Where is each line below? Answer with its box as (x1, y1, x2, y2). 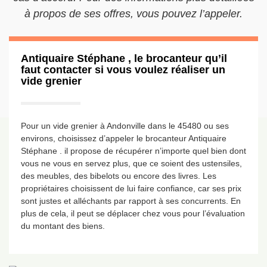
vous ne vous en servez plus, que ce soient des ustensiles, (21, 159, 242, 168)
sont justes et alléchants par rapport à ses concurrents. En (21, 196, 241, 206)
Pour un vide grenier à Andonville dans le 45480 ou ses (21, 121, 229, 131)
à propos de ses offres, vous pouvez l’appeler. (24, 8, 243, 20)
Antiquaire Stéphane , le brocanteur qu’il (21, 52, 227, 64)
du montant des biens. (21, 221, 105, 231)
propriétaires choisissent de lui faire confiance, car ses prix (21, 184, 241, 193)
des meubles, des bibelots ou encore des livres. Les (21, 171, 216, 181)
